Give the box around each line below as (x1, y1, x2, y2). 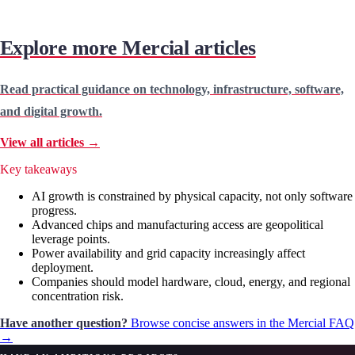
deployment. (32, 261, 94, 275)
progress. (32, 204, 77, 218)
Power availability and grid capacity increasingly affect (32, 246, 305, 261)
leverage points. (32, 232, 110, 246)
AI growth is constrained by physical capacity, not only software (32, 189, 353, 204)
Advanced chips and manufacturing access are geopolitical (32, 218, 323, 232)
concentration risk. (32, 289, 124, 303)
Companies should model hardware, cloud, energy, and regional (32, 275, 350, 289)
